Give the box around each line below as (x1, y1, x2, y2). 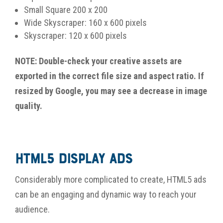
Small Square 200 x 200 (24, 4, 108, 15)
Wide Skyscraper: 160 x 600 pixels (24, 17, 147, 28)
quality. (15, 100, 42, 111)
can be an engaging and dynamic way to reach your (15, 189, 197, 200)
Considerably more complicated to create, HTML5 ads (15, 174, 207, 185)
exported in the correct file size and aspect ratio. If (15, 70, 204, 81)
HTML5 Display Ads (15, 152, 132, 167)
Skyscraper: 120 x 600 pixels (24, 30, 127, 41)
